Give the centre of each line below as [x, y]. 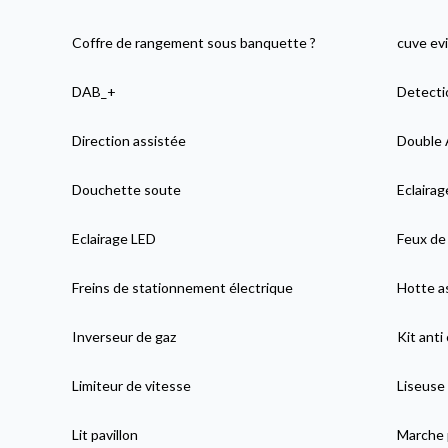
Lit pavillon [105, 434]
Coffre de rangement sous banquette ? [194, 42]
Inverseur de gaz [124, 336]
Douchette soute [127, 189]
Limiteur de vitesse [132, 385]
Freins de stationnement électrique [183, 287]
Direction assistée [129, 140]
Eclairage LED [114, 238]
